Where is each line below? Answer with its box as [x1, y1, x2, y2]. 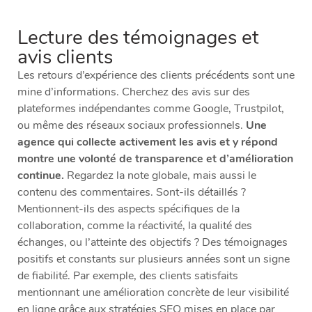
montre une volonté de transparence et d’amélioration [17, 150, 293, 166]
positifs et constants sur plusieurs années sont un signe [17, 251, 290, 267]
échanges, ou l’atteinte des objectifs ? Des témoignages [17, 234, 288, 250]
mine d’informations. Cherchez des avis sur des [17, 84, 250, 100]
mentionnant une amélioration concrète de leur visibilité [17, 284, 289, 300]
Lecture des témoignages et [17, 24, 259, 51]
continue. [17, 167, 64, 183]
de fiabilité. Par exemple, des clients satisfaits [17, 267, 238, 283]
